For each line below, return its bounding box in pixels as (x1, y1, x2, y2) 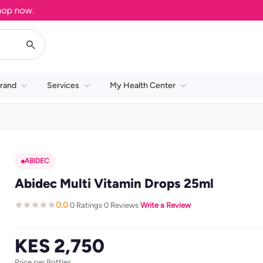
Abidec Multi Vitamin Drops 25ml (14, 176, 214, 191)
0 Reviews (103, 200, 139, 210)
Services (47, 80, 79, 90)
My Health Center (110, 80, 176, 90)
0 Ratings (69, 200, 102, 210)
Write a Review (140, 200, 191, 210)
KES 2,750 (14, 235, 104, 257)
